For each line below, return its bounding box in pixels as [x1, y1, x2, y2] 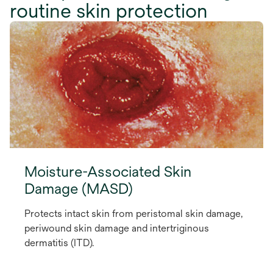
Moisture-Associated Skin [24, 163, 192, 180]
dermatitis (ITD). [24, 237, 94, 249]
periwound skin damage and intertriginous [24, 222, 209, 235]
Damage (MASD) [24, 180, 133, 197]
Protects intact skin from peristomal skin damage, [24, 208, 243, 220]
